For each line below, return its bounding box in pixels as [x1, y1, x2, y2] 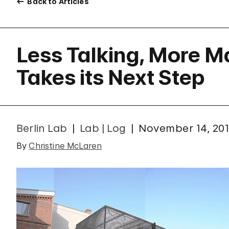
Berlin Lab [16, 122, 67, 134]
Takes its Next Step [16, 65, 205, 90]
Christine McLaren [29, 141, 102, 151]
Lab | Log [80, 122, 126, 134]
